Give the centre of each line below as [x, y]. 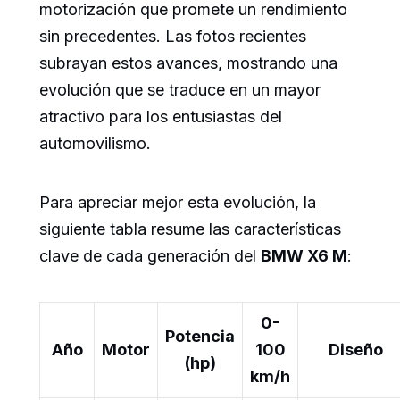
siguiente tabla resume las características [190, 229]
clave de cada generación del [150, 255]
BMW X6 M [304, 255]
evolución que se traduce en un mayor [180, 89]
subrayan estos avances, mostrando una [188, 62]
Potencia [200, 336]
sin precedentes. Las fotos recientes [173, 36]
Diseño [355, 349]
